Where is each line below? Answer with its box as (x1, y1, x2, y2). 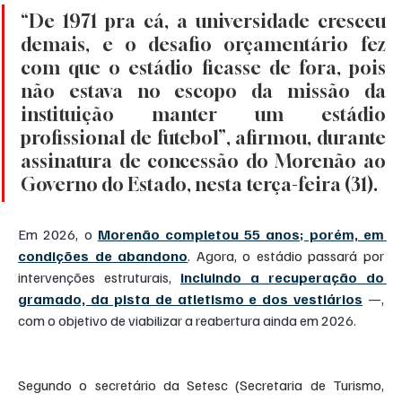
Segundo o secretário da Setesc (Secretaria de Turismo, (18, 376, 384, 395)
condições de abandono (18, 247, 188, 266)
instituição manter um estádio (21, 103, 386, 127)
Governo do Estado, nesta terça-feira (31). (21, 173, 379, 197)
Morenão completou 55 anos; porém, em (97, 225, 384, 244)
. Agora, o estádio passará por (188, 247, 384, 266)
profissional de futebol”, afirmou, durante (21, 127, 386, 150)
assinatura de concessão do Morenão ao (21, 150, 386, 173)
